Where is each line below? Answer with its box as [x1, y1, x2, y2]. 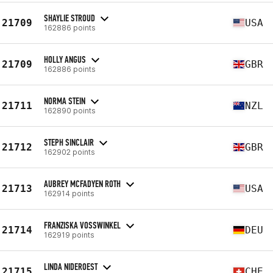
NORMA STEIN [44, 94, 85, 107]
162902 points [44, 147, 95, 157]
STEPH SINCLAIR [44, 136, 94, 148]
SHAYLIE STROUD [44, 12, 95, 24]
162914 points [44, 188, 94, 198]
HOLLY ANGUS [44, 53, 86, 65]
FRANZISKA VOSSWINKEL [44, 219, 121, 231]
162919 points [44, 230, 94, 239]
